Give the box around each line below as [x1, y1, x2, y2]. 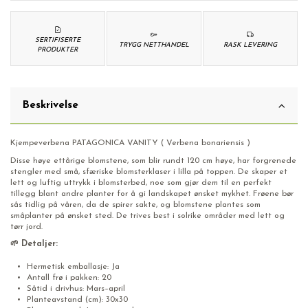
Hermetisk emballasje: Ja [27, 263, 120, 271]
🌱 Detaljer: [10, 240, 58, 249]
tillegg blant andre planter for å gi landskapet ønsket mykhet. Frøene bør [10, 189, 294, 198]
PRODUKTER [37, 46, 78, 53]
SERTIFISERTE [34, 36, 80, 43]
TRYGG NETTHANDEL [119, 41, 189, 48]
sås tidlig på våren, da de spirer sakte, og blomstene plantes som [10, 200, 261, 209]
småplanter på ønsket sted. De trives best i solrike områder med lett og [10, 211, 285, 220]
